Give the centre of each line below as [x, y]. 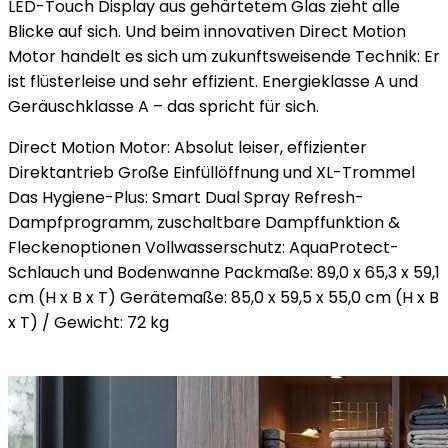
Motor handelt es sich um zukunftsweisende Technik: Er [224, 56]
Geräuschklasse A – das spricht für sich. [163, 106]
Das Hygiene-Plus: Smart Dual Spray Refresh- [186, 197]
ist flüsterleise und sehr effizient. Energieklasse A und [213, 81]
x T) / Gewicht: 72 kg [88, 322]
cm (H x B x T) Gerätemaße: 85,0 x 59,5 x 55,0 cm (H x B [223, 297]
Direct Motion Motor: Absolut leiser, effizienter [187, 147]
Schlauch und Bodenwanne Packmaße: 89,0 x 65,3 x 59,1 [224, 272]
